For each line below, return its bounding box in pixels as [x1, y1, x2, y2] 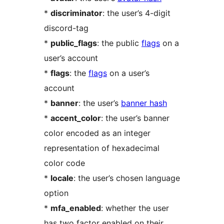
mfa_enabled [50, 203, 101, 213]
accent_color [50, 113, 101, 123]
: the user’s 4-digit [102, 8, 170, 18]
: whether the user [101, 203, 169, 213]
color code [44, 158, 85, 168]
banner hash [121, 98, 167, 108]
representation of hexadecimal [44, 143, 159, 153]
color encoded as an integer [44, 128, 150, 138]
